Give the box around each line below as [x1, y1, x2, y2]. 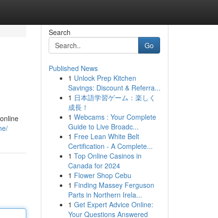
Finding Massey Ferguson [73, 180, 154, 190]
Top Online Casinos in [73, 151, 142, 161]
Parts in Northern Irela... [68, 190, 142, 200]
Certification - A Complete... [68, 141, 153, 151]
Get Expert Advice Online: [73, 200, 153, 209]
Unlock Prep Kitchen [73, 73, 136, 83]
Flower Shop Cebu [73, 170, 131, 180]
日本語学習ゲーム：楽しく [73, 92, 156, 102]
